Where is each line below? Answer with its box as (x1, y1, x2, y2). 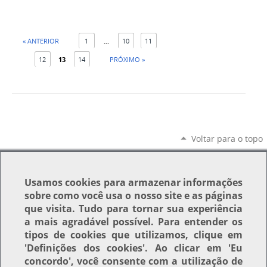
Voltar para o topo (191, 133, 263, 145)
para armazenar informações (101, 176, 243, 189)
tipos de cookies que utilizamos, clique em (24, 228, 243, 241)
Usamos (24, 176, 66, 189)
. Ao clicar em (145, 241, 228, 254)
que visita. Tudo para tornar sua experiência (24, 202, 243, 215)
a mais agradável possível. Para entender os (24, 215, 243, 228)
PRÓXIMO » (109, 55, 145, 64)
